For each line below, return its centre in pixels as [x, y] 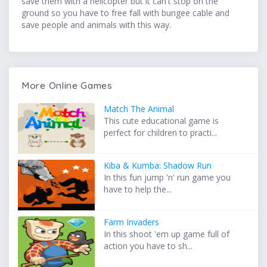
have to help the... [138, 190]
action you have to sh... [148, 246]
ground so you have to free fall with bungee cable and [125, 13]
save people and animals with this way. [96, 25]
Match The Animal [139, 109]
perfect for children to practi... [161, 133]
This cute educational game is [162, 121]
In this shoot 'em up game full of [167, 234]
